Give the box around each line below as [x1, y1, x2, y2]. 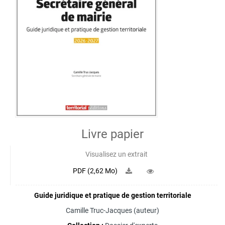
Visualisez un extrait [85, 150, 148, 159]
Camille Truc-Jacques [66, 206, 132, 215]
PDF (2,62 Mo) [73, 166, 119, 175]
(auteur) [132, 206, 159, 215]
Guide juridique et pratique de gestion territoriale [34, 191, 191, 200]
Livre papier [81, 127, 144, 142]
